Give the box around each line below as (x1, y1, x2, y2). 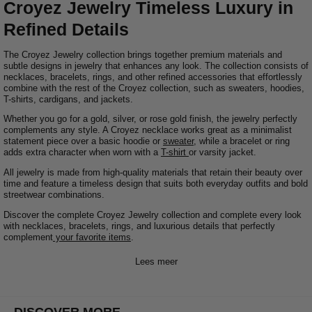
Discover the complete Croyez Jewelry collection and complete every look (3, 209, 302, 220)
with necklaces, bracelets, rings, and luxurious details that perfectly (3, 220, 275, 231)
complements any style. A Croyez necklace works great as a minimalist (3, 125, 292, 136)
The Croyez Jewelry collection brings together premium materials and (3, 49, 282, 60)
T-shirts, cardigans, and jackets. (3, 93, 133, 104)
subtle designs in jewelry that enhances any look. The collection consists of (3, 60, 309, 71)
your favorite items (53, 231, 131, 242)
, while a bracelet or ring (194, 136, 290, 147)
